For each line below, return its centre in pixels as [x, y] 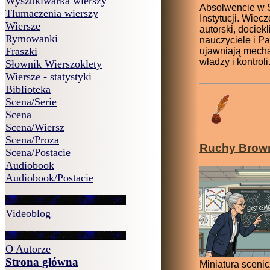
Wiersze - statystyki [49, 77]
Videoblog [28, 213]
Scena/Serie [31, 102]
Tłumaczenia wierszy [52, 13]
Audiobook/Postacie [49, 178]
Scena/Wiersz [35, 127]
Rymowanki [32, 39]
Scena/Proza [32, 140]
